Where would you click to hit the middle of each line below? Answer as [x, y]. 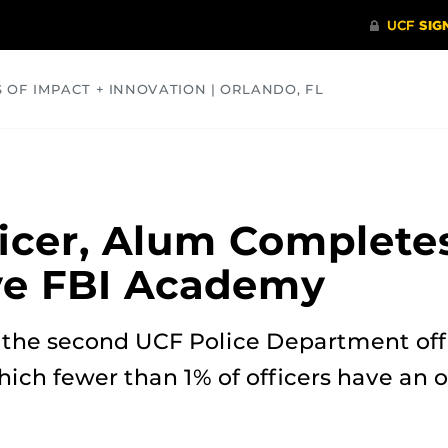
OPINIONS [297, 151]
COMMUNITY [58, 151]
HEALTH [182, 151]
